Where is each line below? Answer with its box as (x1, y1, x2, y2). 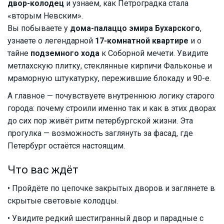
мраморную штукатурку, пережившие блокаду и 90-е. (7, 73, 211, 83)
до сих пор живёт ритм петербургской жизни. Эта (7, 116, 193, 126)
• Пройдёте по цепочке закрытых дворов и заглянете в (7, 183, 215, 193)
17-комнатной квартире (95, 36, 188, 46)
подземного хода (30, 48, 99, 58)
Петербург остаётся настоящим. (7, 141, 125, 151)
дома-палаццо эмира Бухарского (70, 23, 200, 33)
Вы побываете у (7, 23, 70, 33)
